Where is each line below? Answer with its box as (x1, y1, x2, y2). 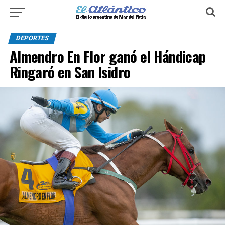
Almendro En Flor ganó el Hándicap (9, 46, 206, 67)
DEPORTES (15, 34, 50, 42)
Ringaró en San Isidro (9, 61, 131, 82)
